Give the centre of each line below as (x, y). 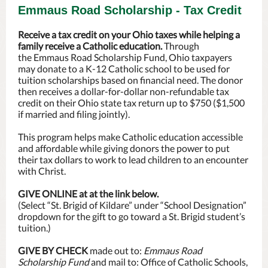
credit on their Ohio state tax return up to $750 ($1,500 (131, 103)
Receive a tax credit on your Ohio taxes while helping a (129, 34)
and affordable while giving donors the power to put (124, 148)
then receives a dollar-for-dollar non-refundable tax (124, 91)
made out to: (116, 250)
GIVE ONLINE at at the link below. (88, 194)
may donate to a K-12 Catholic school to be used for (124, 68)
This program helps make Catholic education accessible (130, 137)
